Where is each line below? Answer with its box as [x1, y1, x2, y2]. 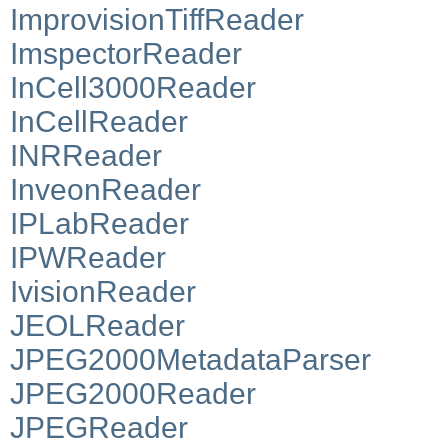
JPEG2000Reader [10, 376, 256, 410]
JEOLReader [10, 308, 185, 342]
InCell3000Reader [10, 70, 256, 104]
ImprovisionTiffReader [10, 2, 304, 36]
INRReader [10, 138, 162, 172]
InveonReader [10, 172, 201, 206]
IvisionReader [10, 274, 196, 308]
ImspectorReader [10, 36, 242, 70]
